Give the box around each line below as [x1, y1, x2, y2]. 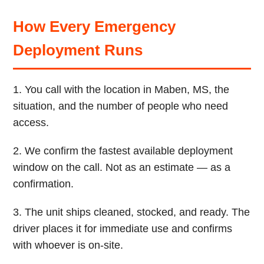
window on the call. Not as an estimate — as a [13, 161, 231, 173]
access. [13, 117, 49, 128]
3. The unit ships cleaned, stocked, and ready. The [13, 206, 250, 218]
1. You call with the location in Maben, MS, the [13, 84, 230, 95]
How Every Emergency [13, 18, 176, 35]
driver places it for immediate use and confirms [13, 223, 233, 235]
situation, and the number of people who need [13, 100, 229, 112]
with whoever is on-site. [13, 239, 124, 251]
